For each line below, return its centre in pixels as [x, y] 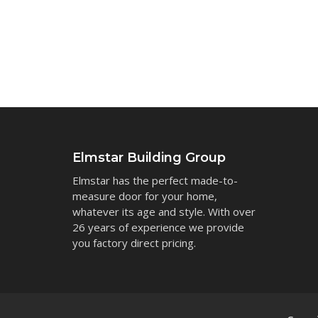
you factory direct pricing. [134, 242]
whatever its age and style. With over [164, 211]
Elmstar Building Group [149, 157]
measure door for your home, [145, 196]
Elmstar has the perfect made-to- [155, 180]
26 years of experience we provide [158, 227]
